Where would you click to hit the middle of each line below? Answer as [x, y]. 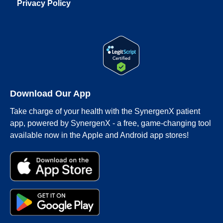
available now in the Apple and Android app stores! [99, 135]
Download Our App [50, 94]
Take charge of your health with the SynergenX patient [105, 111]
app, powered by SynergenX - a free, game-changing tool [111, 123]
